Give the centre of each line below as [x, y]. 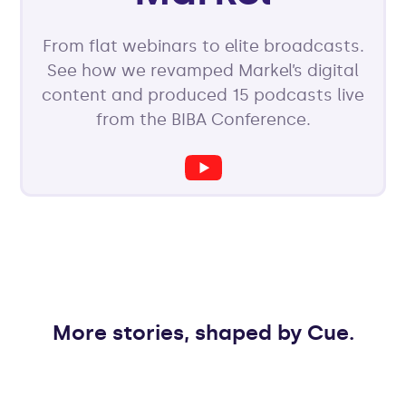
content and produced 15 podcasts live [203, 95]
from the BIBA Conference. [203, 119]
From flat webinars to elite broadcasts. [203, 46]
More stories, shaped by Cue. [203, 333]
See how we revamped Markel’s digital [203, 70]
